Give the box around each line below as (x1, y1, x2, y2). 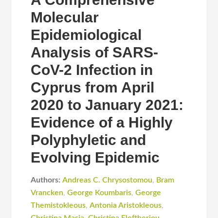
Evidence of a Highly (31, 114, 173, 130)
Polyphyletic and (31, 132, 146, 148)
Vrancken (31, 189, 64, 197)
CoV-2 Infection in (31, 62, 153, 78)
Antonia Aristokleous (90, 201, 162, 209)
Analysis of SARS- (31, 44, 159, 60)
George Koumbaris (67, 189, 132, 197)
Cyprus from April (31, 79, 155, 95)
